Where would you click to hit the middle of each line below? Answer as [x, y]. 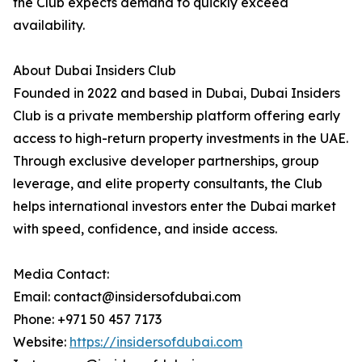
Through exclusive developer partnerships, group [166, 161]
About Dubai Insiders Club [95, 70]
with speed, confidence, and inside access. [145, 229]
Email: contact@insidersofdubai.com [127, 297]
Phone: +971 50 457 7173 [87, 319]
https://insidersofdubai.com [156, 342]
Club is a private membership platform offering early [177, 116]
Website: [41, 342]
